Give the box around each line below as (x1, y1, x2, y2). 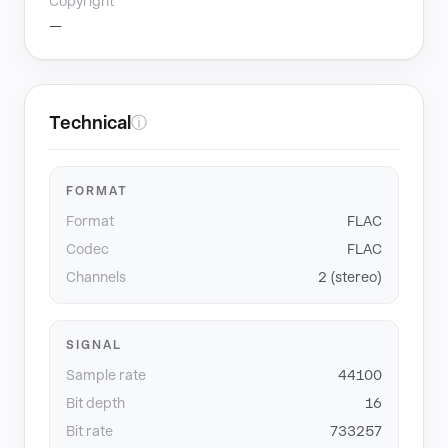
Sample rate (66, 367, 146, 383)
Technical (49, 112, 131, 133)
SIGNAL (66, 338, 122, 352)
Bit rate (66, 423, 113, 439)
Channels (66, 269, 126, 285)
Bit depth (66, 395, 125, 411)
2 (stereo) (318, 269, 382, 285)
